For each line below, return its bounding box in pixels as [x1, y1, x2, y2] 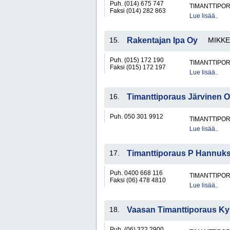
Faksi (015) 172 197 [110, 64, 166, 71]
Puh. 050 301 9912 [110, 113, 163, 120]
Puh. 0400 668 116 [110, 169, 163, 177]
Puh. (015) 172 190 [110, 56, 164, 64]
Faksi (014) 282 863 [110, 7, 166, 14]
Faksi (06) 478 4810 [110, 177, 166, 184]
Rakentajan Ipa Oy [127, 36, 198, 45]
